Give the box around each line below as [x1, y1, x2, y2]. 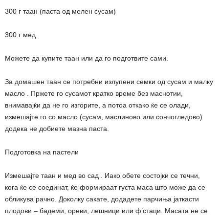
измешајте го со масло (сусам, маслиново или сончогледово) [5, 113, 202, 121]
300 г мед [5, 31, 36, 39]
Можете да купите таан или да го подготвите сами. [5, 54, 168, 63]
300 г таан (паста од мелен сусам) [5, 7, 116, 16]
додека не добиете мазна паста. [5, 125, 109, 133]
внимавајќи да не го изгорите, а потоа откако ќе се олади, [5, 101, 191, 109]
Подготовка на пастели [5, 148, 79, 156]
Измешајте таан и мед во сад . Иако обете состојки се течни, [5, 172, 200, 180]
